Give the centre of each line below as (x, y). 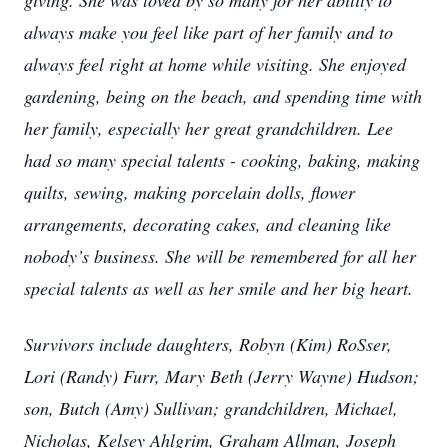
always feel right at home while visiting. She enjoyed (215, 64)
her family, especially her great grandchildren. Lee (208, 128)
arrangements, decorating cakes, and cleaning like (207, 224)
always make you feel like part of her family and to (208, 32)
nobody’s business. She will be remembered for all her (220, 256)
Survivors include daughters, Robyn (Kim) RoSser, (208, 344)
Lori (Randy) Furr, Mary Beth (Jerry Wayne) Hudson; (221, 376)
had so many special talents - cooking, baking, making (222, 160)
